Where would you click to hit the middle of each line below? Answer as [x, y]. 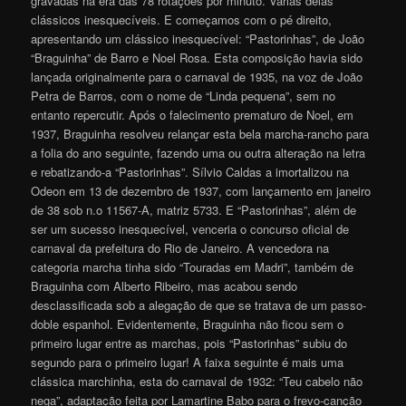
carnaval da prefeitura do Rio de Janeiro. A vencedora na [180, 248]
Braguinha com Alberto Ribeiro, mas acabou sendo [164, 286]
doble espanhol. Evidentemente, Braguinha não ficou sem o [188, 324]
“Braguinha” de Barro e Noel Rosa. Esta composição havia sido [197, 58]
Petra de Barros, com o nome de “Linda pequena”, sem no [184, 96]
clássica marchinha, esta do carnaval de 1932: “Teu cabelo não [197, 382]
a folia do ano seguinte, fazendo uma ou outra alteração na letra [198, 153]
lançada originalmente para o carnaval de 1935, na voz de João [197, 77]
